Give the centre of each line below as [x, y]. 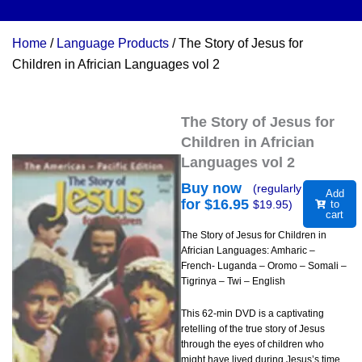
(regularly [278, 189]
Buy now [211, 189]
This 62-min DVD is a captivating [253, 314]
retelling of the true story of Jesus [253, 329]
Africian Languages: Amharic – [248, 251]
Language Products [113, 44]
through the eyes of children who [253, 345]
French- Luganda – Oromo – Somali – [264, 266]
